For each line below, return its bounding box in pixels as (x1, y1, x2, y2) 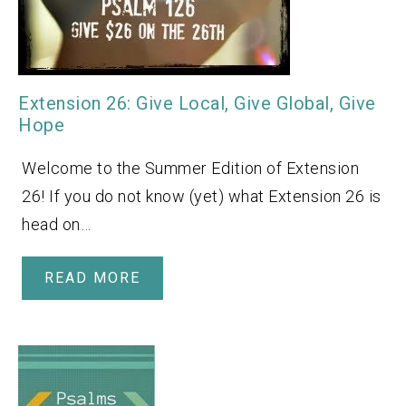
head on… (22, 214, 91, 234)
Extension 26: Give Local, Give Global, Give (18, 92, 376, 114)
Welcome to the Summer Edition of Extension (22, 158, 359, 178)
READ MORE (44, 268, 140, 286)
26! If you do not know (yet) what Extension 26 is (22, 186, 382, 206)
